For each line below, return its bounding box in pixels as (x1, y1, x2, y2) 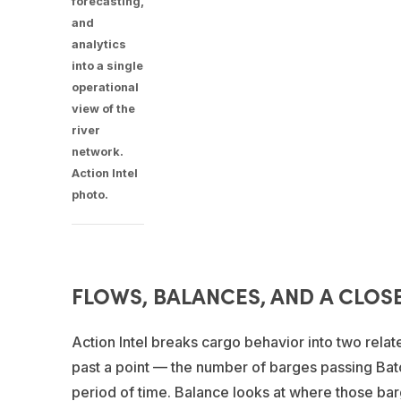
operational (71, 80, 139, 94)
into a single (71, 58, 143, 73)
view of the (71, 101, 135, 115)
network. (71, 144, 124, 158)
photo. (71, 187, 108, 201)
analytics (71, 37, 126, 51)
